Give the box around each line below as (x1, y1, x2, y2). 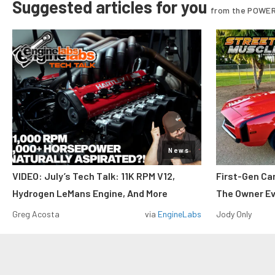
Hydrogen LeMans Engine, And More (12, 187, 168, 199)
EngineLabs (158, 209, 201, 219)
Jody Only (216, 209, 252, 219)
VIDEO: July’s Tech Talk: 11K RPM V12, (12, 170, 175, 182)
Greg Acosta (12, 209, 60, 219)
